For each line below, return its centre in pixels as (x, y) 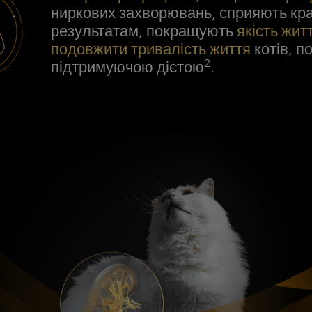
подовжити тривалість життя (151, 49)
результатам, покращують (144, 31)
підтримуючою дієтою (127, 68)
